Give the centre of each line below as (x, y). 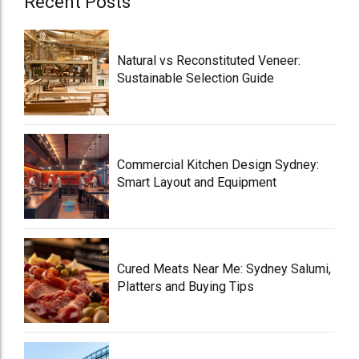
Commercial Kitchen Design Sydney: (218, 165)
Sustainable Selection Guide (196, 79)
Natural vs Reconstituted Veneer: (209, 61)
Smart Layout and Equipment (197, 183)
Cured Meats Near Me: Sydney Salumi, (224, 268)
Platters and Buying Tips (186, 286)
